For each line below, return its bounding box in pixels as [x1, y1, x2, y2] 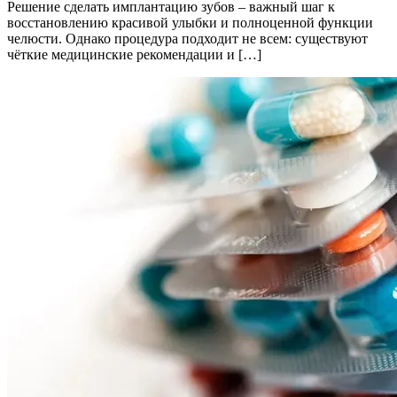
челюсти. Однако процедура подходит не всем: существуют [7, 31, 368, 47]
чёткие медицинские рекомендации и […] [7, 47, 261, 63]
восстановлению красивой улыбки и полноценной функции [7, 15, 373, 31]
